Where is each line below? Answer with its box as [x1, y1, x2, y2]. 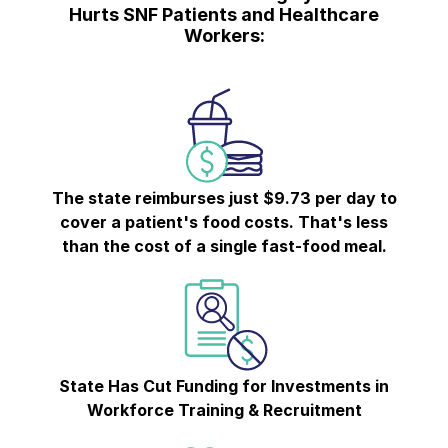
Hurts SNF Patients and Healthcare [69, 3, 379, 25]
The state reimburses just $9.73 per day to [51, 187, 397, 208]
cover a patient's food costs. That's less [60, 211, 388, 232]
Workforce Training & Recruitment [86, 399, 362, 420]
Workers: [183, 24, 265, 46]
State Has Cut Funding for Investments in [59, 375, 389, 396]
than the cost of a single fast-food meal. [61, 235, 387, 256]
